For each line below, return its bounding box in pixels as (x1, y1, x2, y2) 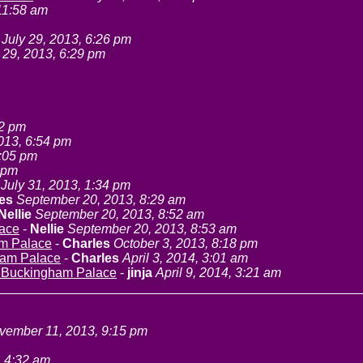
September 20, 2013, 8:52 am (35, 207, 204, 221)
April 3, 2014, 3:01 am (122, 251, 248, 265)
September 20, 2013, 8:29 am (16, 193, 186, 207)
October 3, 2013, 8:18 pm (113, 237, 258, 250)
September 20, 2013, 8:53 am (67, 222, 237, 236)
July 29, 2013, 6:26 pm (2, 32, 131, 46)
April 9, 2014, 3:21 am (156, 266, 281, 280)
